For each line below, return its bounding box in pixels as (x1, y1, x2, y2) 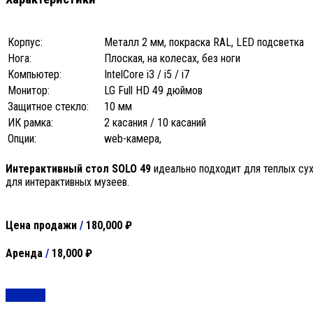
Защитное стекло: (8, 100, 89, 114)
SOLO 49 (112, 162, 154, 176)
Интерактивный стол (6, 162, 112, 176)
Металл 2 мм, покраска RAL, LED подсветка (104, 36, 304, 50)
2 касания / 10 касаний (104, 116, 206, 130)
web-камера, (104, 132, 161, 146)
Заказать (6, 289, 45, 303)
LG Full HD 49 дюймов (104, 84, 203, 98)
